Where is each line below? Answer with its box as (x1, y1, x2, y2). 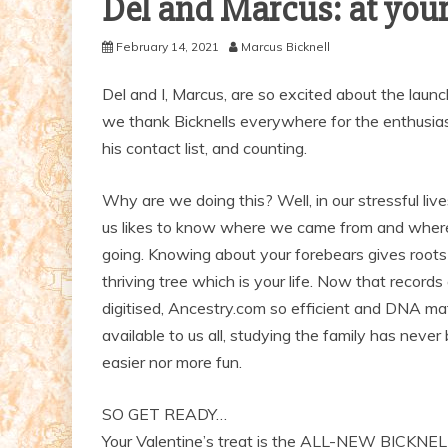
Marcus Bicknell (241, 38, 330, 54)
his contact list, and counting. (102, 137, 307, 158)
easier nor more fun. (102, 351, 242, 372)
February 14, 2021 (116, 38, 219, 54)
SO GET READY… (102, 403, 227, 424)
